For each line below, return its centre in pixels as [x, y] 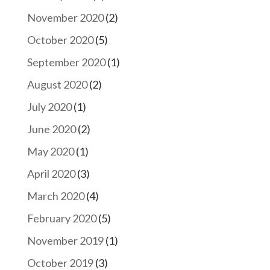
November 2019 [65, 240]
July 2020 [49, 106]
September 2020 [66, 62]
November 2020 [65, 17]
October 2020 [60, 39]
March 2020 [55, 196]
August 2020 [57, 84]
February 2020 [61, 218]
